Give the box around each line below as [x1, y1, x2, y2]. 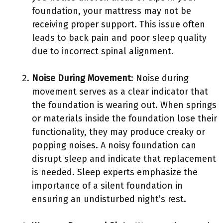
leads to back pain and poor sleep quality [32, 32, 207, 43]
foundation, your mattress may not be [32, 5, 191, 16]
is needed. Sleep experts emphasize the [32, 167, 198, 178]
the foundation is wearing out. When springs [32, 100, 217, 111]
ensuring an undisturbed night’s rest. [32, 194, 186, 205]
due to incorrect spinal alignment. [32, 46, 174, 57]
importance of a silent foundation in [32, 180, 183, 191]
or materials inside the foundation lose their [32, 113, 217, 124]
